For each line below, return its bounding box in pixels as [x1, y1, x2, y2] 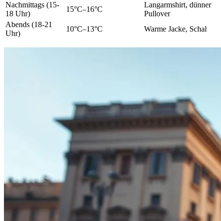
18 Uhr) [5, 9, 30, 18]
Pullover [144, 9, 170, 18]
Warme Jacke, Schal [144, 25, 207, 34]
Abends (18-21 [5, 20, 52, 29]
